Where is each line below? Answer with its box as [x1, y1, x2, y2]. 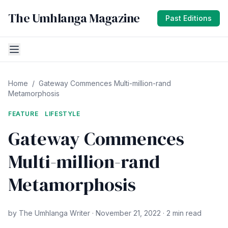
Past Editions [165, 14, 212, 22]
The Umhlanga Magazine [8, 10, 140, 26]
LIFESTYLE [45, 110, 80, 118]
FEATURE [8, 110, 39, 118]
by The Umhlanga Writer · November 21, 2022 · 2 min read [8, 209, 202, 217]
